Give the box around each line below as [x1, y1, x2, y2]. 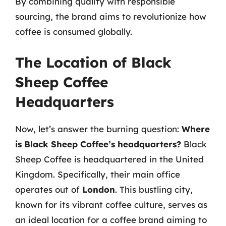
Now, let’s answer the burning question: [15, 123, 182, 134]
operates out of [15, 184, 82, 195]
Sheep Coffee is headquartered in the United [15, 153, 204, 164]
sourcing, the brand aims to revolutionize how [15, 11, 206, 22]
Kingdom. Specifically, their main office [15, 168, 180, 180]
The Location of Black [15, 53, 172, 71]
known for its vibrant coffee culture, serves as [15, 199, 207, 210]
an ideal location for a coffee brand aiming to [15, 214, 207, 225]
